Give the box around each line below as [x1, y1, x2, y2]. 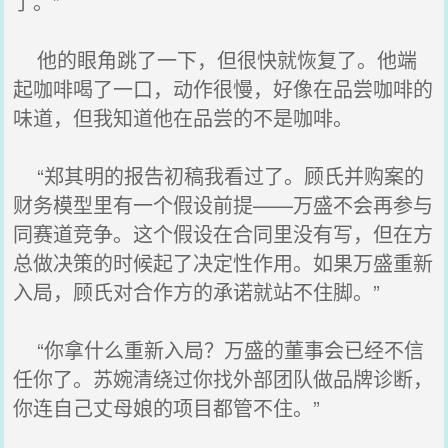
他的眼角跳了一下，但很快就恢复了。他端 [13, 45, 418, 74]
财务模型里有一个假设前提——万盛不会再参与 [13, 190, 434, 219]
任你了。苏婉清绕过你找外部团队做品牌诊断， [13, 364, 434, 393]
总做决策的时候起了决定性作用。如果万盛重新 [13, 248, 434, 277]
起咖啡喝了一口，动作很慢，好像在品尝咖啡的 [13, 74, 434, 103]
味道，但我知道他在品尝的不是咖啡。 [13, 103, 354, 132]
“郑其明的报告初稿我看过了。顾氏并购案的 [13, 161, 425, 190]
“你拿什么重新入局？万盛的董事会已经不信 [13, 335, 425, 364]
